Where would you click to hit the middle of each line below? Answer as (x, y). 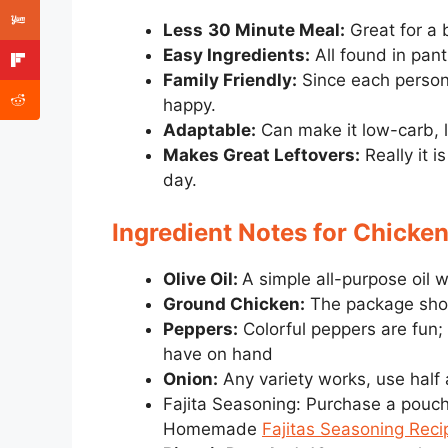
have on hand (218, 353)
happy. (189, 105)
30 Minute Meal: (276, 30)
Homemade (212, 428)
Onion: (190, 378)
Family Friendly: (230, 80)
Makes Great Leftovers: (261, 155)
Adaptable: (209, 130)
